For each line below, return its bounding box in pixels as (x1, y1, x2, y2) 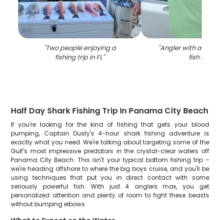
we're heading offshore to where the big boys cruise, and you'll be (11, 165, 209, 173)
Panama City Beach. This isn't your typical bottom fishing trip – (11, 156, 209, 164)
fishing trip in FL (55, 53, 103, 62)
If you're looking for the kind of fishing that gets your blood (11, 120, 209, 129)
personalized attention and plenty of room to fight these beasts (11, 191, 209, 199)
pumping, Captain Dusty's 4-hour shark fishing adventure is (11, 129, 209, 137)
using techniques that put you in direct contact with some (11, 173, 209, 182)
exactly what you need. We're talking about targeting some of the (11, 138, 209, 146)
